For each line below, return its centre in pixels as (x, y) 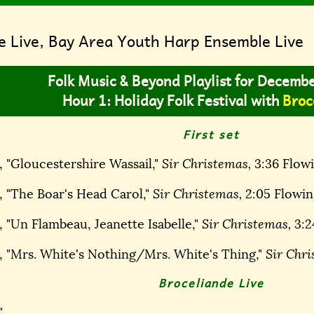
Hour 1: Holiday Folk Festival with (172, 101)
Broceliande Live (211, 283)
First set (211, 134)
